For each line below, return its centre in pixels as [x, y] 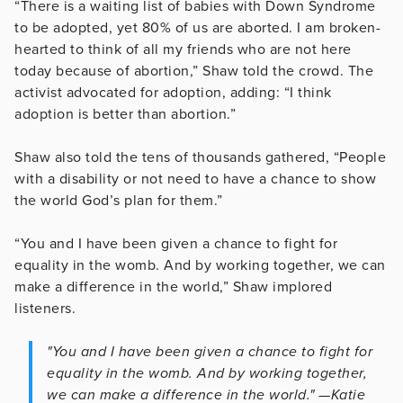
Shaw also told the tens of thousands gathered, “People [200, 158]
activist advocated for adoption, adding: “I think [173, 93]
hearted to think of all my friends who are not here [183, 50]
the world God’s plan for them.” [123, 201]
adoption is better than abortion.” [125, 115]
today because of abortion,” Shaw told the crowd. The [194, 72]
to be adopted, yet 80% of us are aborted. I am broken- [197, 28]
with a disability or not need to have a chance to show [195, 179]
